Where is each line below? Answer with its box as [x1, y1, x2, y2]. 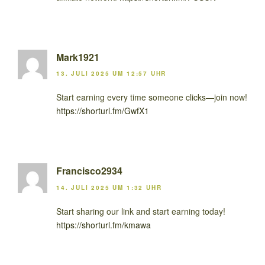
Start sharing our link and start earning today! [56, 205, 225, 217]
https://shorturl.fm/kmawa [56, 218, 151, 231]
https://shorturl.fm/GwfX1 [56, 105, 149, 117]
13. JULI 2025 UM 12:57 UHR [56, 69, 167, 78]
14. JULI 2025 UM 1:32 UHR [56, 183, 162, 192]
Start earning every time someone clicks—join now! [56, 91, 247, 104]
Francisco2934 [56, 164, 122, 178]
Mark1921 [56, 50, 99, 64]
